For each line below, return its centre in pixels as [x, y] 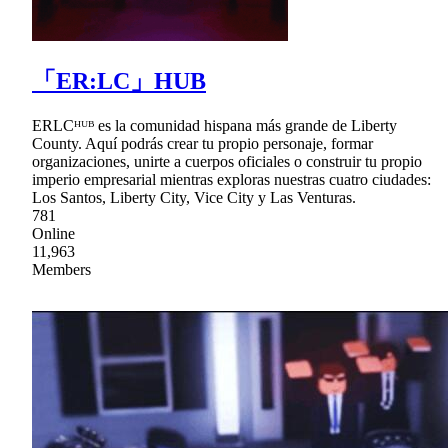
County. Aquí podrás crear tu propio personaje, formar [202, 143]
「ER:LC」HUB [119, 80]
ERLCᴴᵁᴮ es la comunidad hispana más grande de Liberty [214, 125]
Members [61, 269]
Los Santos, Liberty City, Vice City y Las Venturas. [194, 197]
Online [53, 233]
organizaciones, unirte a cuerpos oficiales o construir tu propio [227, 161]
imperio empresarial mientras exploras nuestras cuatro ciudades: [231, 179]
